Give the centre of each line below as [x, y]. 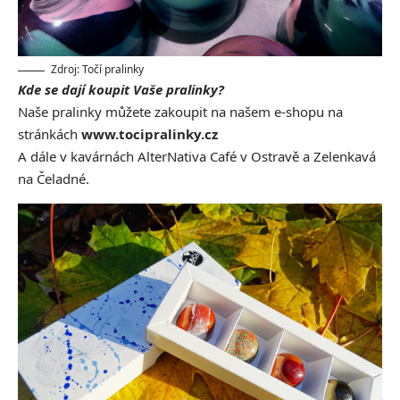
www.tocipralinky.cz [150, 134]
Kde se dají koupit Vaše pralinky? [121, 90]
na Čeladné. [54, 179]
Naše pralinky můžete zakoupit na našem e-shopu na [180, 112]
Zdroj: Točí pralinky [97, 70]
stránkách [50, 134]
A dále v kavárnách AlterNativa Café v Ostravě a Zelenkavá [197, 157]
